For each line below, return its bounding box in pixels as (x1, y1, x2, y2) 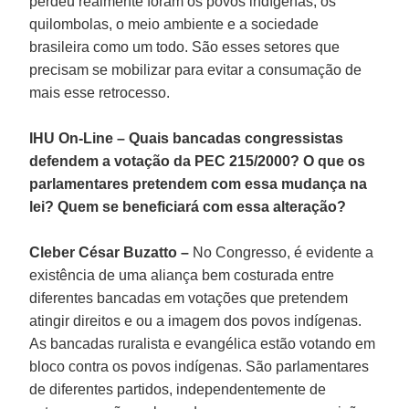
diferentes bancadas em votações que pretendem (29, 289, 349, 306)
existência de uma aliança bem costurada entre (29, 267, 335, 283)
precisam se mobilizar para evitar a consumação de (29, 61, 362, 78)
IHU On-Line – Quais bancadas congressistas (29, 130, 344, 146)
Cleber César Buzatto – (29, 244, 194, 260)
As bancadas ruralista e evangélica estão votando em (29, 335, 376, 351)
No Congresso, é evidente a (193, 244, 374, 260)
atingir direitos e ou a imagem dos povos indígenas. (29, 312, 362, 329)
